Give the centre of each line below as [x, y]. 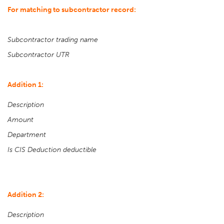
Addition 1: [25, 85]
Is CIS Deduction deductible [52, 150]
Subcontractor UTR [38, 55]
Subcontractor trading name [53, 40]
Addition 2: [26, 195]
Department [27, 135]
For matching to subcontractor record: [72, 10]
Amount [20, 120]
